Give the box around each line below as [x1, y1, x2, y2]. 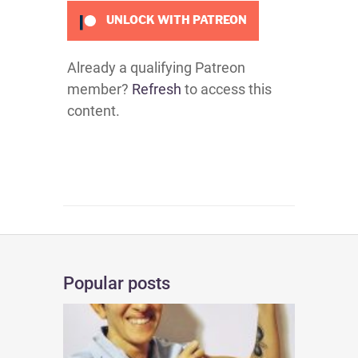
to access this [181, 81, 272, 97]
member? [67, 81, 132, 97]
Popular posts [63, 273, 170, 293]
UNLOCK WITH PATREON [103, 14, 247, 27]
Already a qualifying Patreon [67, 59, 245, 76]
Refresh [132, 81, 181, 97]
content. [67, 102, 120, 119]
